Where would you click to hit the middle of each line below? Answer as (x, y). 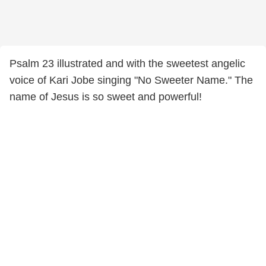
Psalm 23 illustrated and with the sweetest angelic (127, 64)
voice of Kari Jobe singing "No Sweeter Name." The (131, 80)
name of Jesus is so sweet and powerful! (106, 97)
